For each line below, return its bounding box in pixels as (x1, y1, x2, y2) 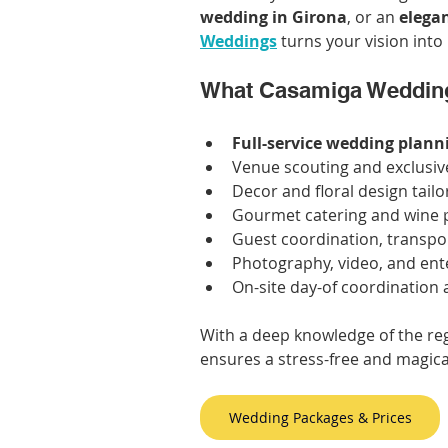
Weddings (200, 30, 277, 53)
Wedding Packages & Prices (228, 408, 412, 428)
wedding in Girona (200, 6, 347, 29)
